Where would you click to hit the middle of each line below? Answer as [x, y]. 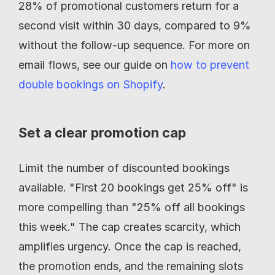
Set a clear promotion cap [102, 132]
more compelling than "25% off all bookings [132, 207]
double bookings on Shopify [91, 84]
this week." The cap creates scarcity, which [130, 227]
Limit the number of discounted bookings [124, 168]
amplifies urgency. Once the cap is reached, [130, 246]
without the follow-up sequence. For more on [134, 45]
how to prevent [210, 64]
